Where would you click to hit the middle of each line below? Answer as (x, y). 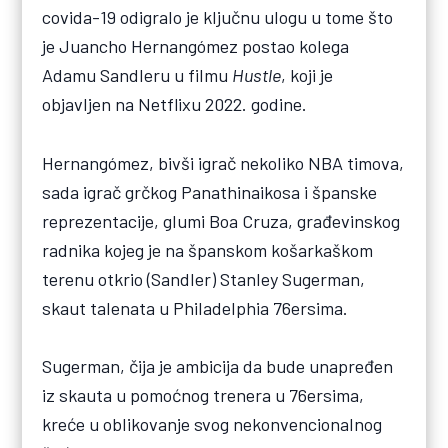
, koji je (307, 75)
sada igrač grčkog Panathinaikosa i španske (210, 191)
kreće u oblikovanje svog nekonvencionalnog (212, 423)
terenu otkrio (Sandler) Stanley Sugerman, (204, 278)
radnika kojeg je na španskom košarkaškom (208, 249)
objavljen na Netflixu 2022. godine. (175, 104)
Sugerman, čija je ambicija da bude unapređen (218, 365)
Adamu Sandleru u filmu (137, 75)
